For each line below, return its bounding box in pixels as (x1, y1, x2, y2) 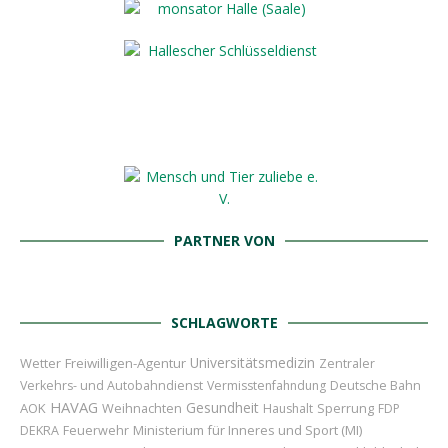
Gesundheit (186, 398, 259, 418)
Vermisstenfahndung (207, 377, 326, 395)
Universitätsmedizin (190, 353, 315, 373)
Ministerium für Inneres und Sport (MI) (133, 421, 362, 440)
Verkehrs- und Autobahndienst (20, 377, 203, 395)
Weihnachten (102, 399, 182, 418)
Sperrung (317, 399, 374, 418)
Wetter (20, 354, 61, 373)
